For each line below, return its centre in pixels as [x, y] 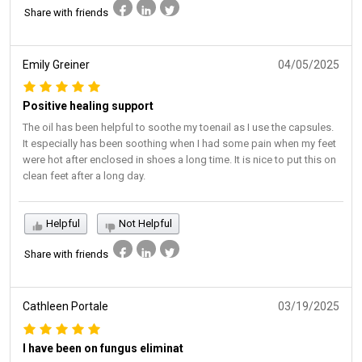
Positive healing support [88, 106]
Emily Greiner [56, 64]
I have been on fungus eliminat [103, 348]
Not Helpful [144, 224]
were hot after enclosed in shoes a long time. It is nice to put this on [179, 160]
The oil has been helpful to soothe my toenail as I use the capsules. [178, 128]
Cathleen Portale [65, 307]
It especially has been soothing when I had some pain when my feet [179, 144]
